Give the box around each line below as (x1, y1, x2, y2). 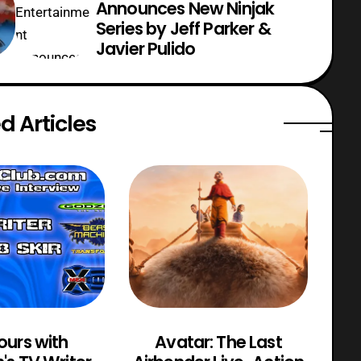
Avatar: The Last (155, 330, 282, 355)
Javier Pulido (96, 36, 196, 60)
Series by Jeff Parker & (96, 16, 271, 40)
